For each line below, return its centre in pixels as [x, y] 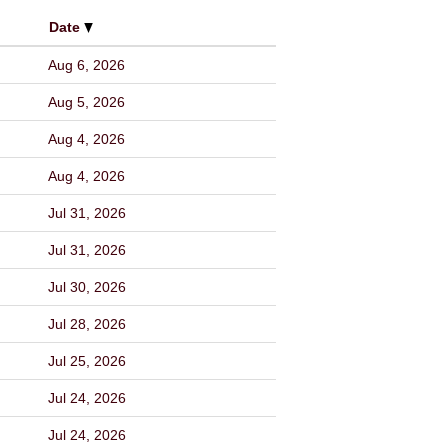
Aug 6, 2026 [86, 65]
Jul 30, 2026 [87, 287]
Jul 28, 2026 [87, 324]
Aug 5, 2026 [86, 102]
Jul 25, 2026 [87, 361]
